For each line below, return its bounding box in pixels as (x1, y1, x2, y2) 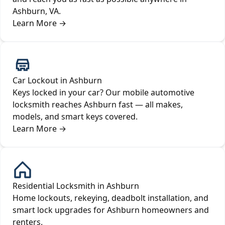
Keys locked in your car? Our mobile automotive (13, 87, 194, 98)
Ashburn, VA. (13, 6, 61, 17)
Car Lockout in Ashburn (13, 75, 102, 86)
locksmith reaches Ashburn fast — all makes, (13, 99, 183, 110)
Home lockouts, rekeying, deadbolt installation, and (13, 192, 208, 204)
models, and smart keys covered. (13, 111, 138, 123)
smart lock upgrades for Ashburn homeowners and (13, 204, 209, 216)
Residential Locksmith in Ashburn (13, 180, 139, 192)
